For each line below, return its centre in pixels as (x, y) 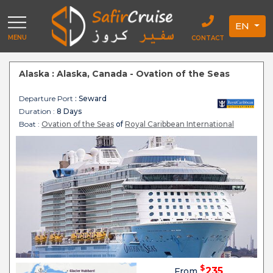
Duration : (38, 112)
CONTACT (208, 38)
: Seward (90, 99)
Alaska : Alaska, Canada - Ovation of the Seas (124, 74)
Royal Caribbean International (179, 124)
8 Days (69, 112)
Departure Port (46, 99)
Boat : (29, 124)
